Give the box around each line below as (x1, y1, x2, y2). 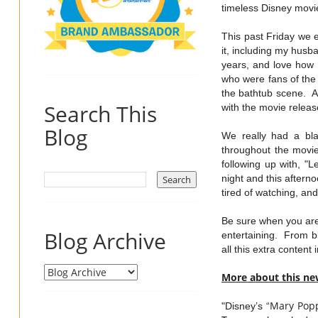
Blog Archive (44, 226, 166, 256)
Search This (44, 99, 157, 128)
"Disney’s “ (221, 300, 270, 312)
